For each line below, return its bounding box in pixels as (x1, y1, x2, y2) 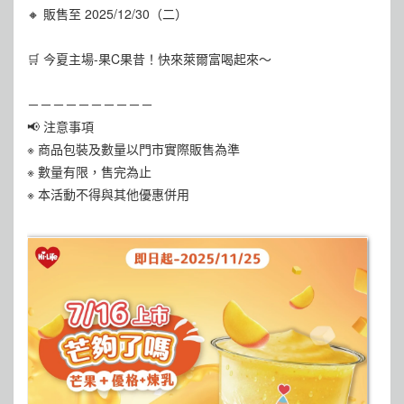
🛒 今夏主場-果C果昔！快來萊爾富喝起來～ (27, 50, 271, 68)
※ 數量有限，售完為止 (27, 162, 151, 180)
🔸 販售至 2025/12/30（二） (27, 5, 188, 23)
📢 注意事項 (27, 117, 94, 135)
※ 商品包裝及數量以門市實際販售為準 (27, 140, 240, 158)
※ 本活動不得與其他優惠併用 (27, 185, 189, 203)
